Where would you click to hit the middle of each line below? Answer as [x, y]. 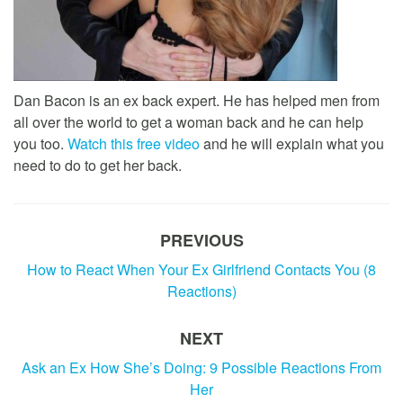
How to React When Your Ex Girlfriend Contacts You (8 [201, 269]
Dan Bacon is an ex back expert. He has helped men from [197, 100]
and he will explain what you [292, 143]
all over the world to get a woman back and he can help [188, 121]
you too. [40, 143]
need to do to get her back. [98, 165]
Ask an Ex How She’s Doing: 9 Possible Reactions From [201, 367]
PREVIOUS [201, 240]
